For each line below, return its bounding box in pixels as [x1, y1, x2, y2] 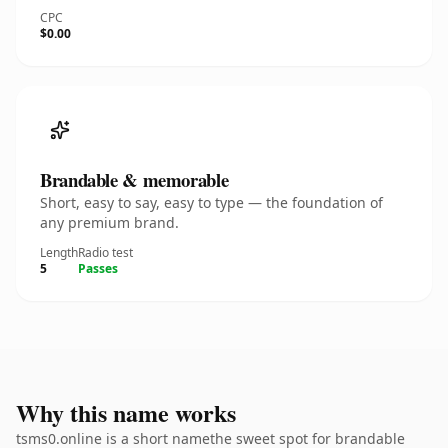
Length [40, 244, 78, 261]
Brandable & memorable [40, 166, 229, 193]
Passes [78, 260, 118, 277]
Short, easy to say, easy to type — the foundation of [40, 193, 383, 212]
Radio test [78, 244, 133, 261]
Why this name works [16, 395, 236, 430]
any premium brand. [40, 213, 179, 232]
